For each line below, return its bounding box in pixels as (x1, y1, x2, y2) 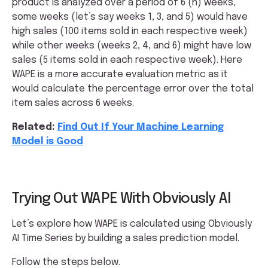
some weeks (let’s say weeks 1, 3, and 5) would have (12, 12, 248, 23)
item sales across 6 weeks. (12, 98, 134, 109)
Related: (12, 122, 57, 133)
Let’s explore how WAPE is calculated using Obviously (12, 219, 252, 230)
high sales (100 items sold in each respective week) (12, 26, 248, 37)
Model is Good (12, 136, 83, 147)
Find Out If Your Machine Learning (57, 122, 224, 133)
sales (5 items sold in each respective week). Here (12, 55, 242, 66)
